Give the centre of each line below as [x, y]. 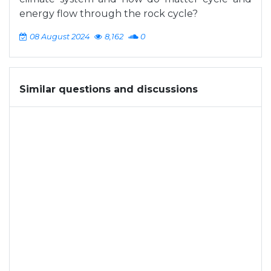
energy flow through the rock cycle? [109, 14]
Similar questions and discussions [109, 89]
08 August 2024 [60, 37]
